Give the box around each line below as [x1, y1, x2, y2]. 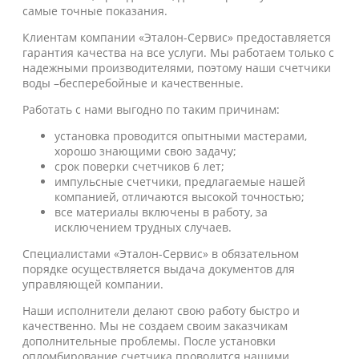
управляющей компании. [22, 276, 163, 292]
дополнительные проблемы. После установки [22, 333, 276, 349]
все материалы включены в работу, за [54, 204, 268, 220]
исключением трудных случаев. [54, 220, 232, 235]
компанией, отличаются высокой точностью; [54, 189, 305, 204]
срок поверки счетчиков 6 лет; [54, 159, 224, 174]
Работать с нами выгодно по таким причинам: [22, 102, 280, 117]
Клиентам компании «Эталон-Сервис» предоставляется [22, 30, 331, 45]
